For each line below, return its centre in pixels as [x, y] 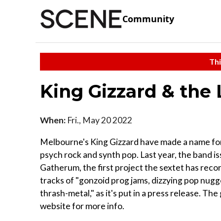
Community [148, 19]
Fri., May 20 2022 [99, 120]
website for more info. [82, 206]
